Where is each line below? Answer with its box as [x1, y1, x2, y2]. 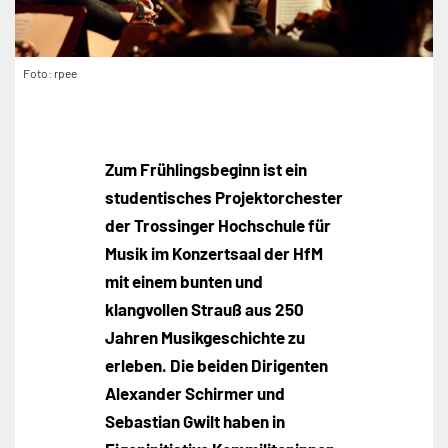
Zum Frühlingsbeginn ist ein [105, 158, 307, 179]
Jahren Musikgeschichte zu [105, 326, 305, 347]
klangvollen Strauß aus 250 [105, 298, 304, 319]
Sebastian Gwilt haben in [105, 410, 285, 431]
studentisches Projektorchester [105, 186, 343, 207]
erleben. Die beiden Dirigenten [105, 354, 328, 375]
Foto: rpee [23, 65, 77, 80]
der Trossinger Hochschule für [105, 214, 331, 235]
